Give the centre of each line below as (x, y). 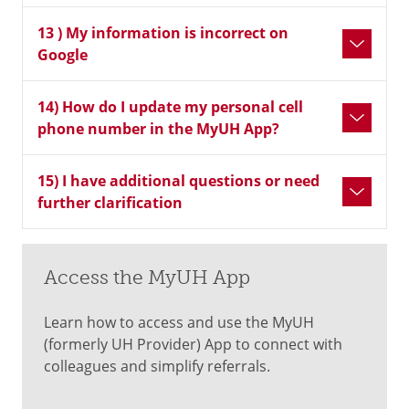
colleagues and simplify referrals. (157, 366)
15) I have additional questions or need (178, 181)
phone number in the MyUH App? (158, 129)
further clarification (110, 203)
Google (63, 55)
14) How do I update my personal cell (170, 107)
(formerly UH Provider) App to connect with (193, 344)
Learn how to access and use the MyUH (179, 322)
